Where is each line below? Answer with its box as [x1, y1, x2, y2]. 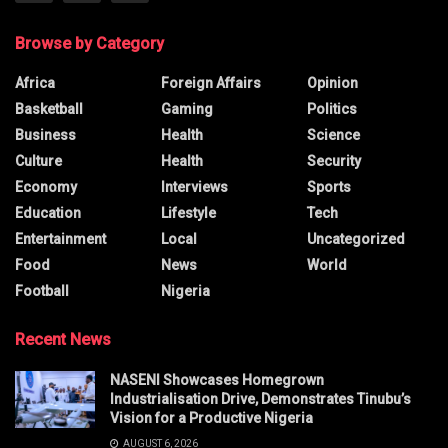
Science [307, 127, 360, 144]
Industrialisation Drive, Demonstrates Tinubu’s [110, 391, 411, 408]
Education [15, 205, 81, 222]
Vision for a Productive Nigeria [110, 410, 313, 427]
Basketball [15, 101, 83, 118]
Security [307, 153, 361, 170]
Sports [307, 179, 351, 196]
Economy [15, 179, 77, 196]
